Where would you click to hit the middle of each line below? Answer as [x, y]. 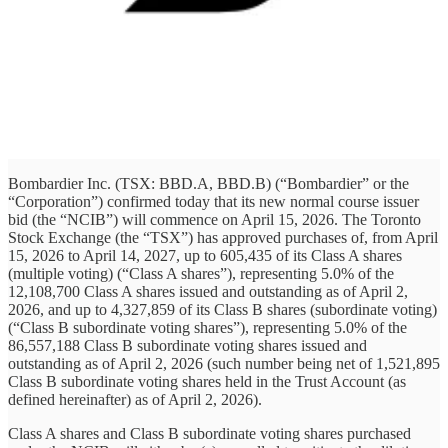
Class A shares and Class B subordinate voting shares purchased [209, 434]
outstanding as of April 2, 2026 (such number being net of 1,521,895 [224, 364]
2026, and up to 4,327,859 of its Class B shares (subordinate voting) [222, 310]
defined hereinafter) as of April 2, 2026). [135, 400]
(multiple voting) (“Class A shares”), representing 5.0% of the [201, 274]
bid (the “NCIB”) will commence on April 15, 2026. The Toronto [214, 220]
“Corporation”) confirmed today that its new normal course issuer [213, 202]
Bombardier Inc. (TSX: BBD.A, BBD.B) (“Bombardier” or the [208, 184]
